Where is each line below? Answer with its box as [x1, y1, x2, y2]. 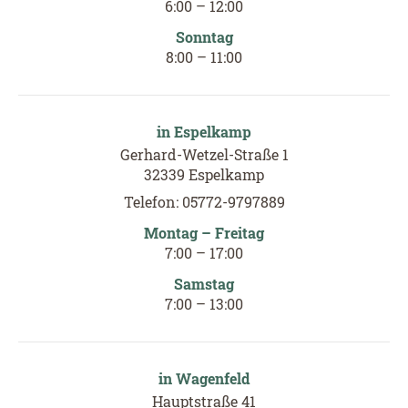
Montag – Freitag [144, 222, 264, 242]
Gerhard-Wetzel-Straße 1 [119, 144, 289, 164]
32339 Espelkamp [144, 164, 264, 184]
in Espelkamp [157, 121, 251, 141]
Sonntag [175, 26, 233, 46]
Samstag [174, 273, 234, 293]
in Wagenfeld [158, 368, 250, 388]
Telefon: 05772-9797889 [123, 191, 285, 211]
